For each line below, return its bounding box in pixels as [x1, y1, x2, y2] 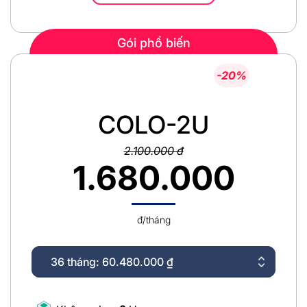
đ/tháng [136, 213, 171, 225]
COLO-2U [98, 109, 209, 140]
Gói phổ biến [116, 35, 191, 50]
